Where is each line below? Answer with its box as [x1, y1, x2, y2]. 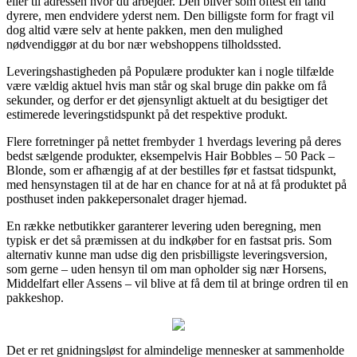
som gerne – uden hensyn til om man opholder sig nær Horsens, [6, 261, 327, 276]
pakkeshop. [6, 290, 64, 304]
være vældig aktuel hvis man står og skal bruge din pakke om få [6, 78, 327, 92]
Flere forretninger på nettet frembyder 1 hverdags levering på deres [6, 134, 341, 148]
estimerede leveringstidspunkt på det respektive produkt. [6, 107, 288, 121]
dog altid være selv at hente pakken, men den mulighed [6, 22, 283, 37]
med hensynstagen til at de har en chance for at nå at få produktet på [6, 177, 347, 191]
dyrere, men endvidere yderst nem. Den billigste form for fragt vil [6, 8, 334, 22]
